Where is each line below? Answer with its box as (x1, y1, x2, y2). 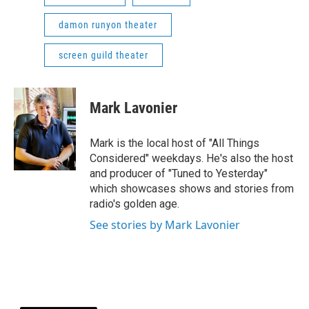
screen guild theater (59, 50, 148, 61)
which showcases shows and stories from (90, 182, 294, 196)
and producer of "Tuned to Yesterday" (90, 167, 268, 181)
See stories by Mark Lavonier (90, 217, 240, 233)
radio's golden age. (90, 197, 179, 211)
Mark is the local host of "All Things (90, 137, 259, 150)
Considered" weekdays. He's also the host (90, 152, 293, 166)
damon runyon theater (59, 19, 157, 31)
